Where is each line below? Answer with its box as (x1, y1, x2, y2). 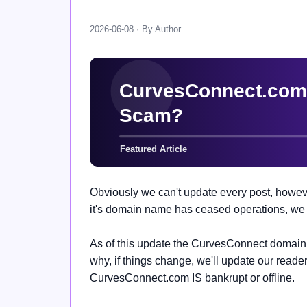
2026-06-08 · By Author (90, 23, 181, 34)
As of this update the (90, 237, 191, 249)
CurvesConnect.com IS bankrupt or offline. (90, 271, 295, 284)
